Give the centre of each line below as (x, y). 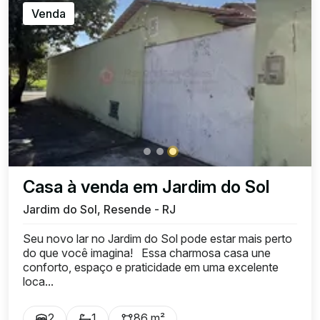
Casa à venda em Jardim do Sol (146, 187)
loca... (38, 281)
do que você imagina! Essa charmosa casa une (147, 253)
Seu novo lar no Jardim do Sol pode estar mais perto (157, 239)
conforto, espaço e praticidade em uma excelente (151, 267)
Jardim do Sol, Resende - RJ (99, 209)
